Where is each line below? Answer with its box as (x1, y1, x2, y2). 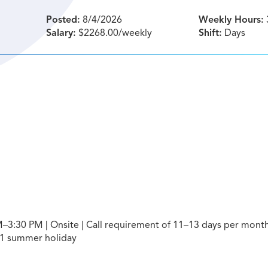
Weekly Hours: (199, 14, 264, 26)
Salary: (45, 27, 76, 39)
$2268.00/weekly (75, 27, 152, 39)
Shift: (199, 27, 223, 39)
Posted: (45, 14, 80, 26)
